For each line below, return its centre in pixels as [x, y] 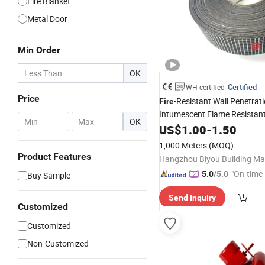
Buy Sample [49, 175]
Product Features [54, 156]
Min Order [39, 50]
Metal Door [47, 19]
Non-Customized [58, 243]
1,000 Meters [183, 145]
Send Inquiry [192, 198]
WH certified [205, 87]
